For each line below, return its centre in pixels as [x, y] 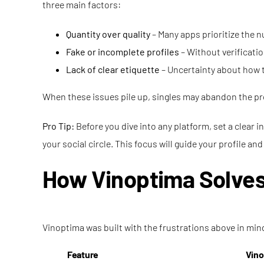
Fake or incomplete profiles [123, 52]
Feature [83, 254]
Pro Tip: [58, 126]
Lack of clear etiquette [113, 69]
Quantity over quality [108, 34]
